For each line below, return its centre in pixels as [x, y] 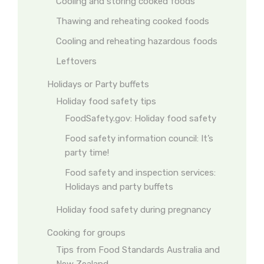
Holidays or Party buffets [98, 84]
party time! [87, 153]
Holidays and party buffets [119, 187]
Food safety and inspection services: [140, 173]
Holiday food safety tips [106, 101]
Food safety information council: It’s [139, 138]
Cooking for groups [86, 233]
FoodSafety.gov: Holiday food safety [141, 118]
